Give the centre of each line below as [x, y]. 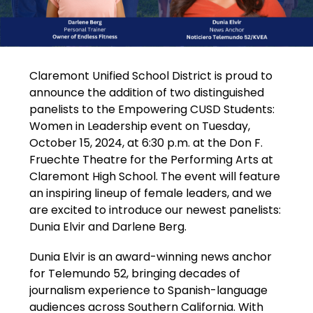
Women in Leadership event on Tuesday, [140, 126]
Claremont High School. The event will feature [155, 177]
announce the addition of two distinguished [147, 93]
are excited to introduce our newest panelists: [155, 210]
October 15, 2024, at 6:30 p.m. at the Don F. [146, 143]
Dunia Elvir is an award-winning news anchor [151, 257]
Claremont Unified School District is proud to [151, 76]
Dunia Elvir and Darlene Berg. [108, 227]
